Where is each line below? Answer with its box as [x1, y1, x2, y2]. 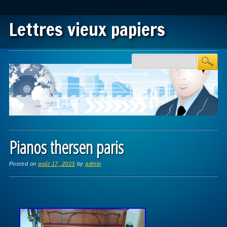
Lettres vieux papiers [9, 17, 165, 42]
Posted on [9, 160, 39, 167]
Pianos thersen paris [9, 135, 124, 159]
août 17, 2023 [38, 160, 75, 167]
